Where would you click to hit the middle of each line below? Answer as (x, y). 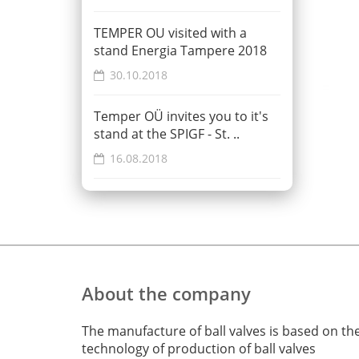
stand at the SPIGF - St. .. (167, 134)
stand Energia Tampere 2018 (180, 50)
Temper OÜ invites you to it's (181, 116)
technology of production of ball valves (199, 349)
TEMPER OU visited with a (170, 33)
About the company (166, 293)
